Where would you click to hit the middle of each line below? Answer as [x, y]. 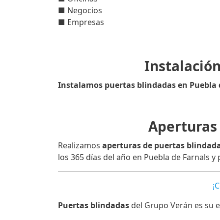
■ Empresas [81, 22]
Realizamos [80, 145]
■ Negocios [80, 10]
